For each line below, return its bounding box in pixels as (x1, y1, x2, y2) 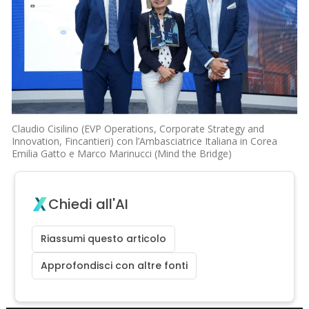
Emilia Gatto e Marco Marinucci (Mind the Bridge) (12, 147, 232, 161)
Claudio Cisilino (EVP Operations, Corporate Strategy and (12, 122, 265, 136)
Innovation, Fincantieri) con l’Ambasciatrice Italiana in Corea (12, 134, 278, 148)
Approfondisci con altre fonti (41, 259, 188, 273)
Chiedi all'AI (48, 195, 129, 215)
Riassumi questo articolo (41, 232, 167, 246)
